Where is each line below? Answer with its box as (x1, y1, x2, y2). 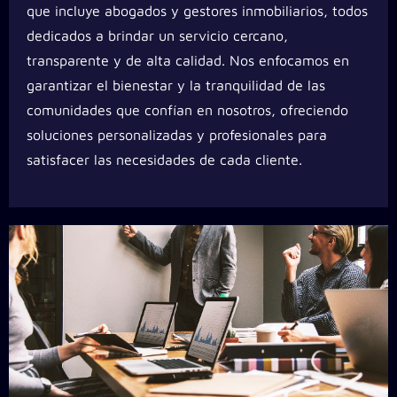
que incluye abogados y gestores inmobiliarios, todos (27, 3, 368, 19)
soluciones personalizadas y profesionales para (27, 127, 327, 144)
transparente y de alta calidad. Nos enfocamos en (27, 52, 349, 69)
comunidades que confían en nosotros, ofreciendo (27, 102, 348, 119)
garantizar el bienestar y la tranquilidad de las (27, 77, 325, 94)
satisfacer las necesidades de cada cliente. (27, 152, 302, 168)
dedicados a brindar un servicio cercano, (27, 27, 288, 44)
